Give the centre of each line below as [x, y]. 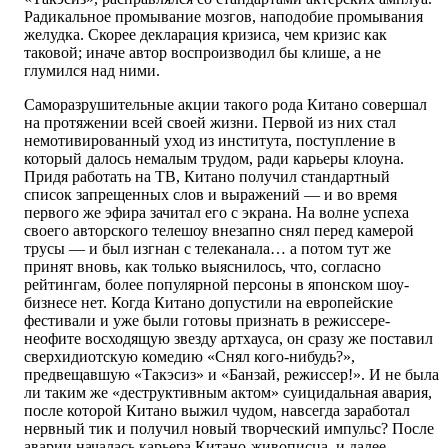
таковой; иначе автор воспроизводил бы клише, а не [202, 53]
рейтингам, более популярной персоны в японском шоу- [216, 285]
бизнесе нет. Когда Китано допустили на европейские [208, 303]
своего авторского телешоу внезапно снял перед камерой [219, 231]
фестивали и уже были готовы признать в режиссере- [207, 321]
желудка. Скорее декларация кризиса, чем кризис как [205, 35]
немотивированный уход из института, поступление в [210, 141]
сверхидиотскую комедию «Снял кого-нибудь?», [189, 357]
